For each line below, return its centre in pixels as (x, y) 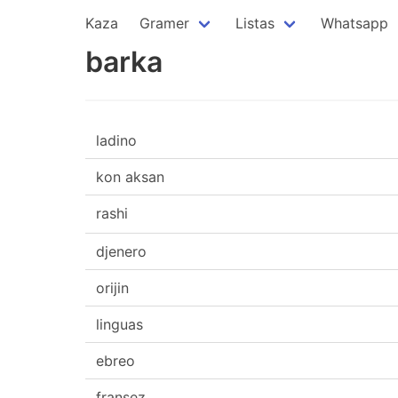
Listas (255, 23)
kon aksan (130, 177)
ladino (116, 140)
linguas (119, 324)
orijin (112, 288)
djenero (121, 251)
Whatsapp (354, 23)
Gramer (164, 23)
